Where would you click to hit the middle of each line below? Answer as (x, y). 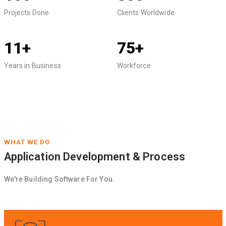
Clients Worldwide (146, 13)
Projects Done (26, 13)
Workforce (134, 66)
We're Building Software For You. (59, 179)
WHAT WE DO (27, 142)
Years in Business (32, 66)
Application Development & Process (95, 157)
